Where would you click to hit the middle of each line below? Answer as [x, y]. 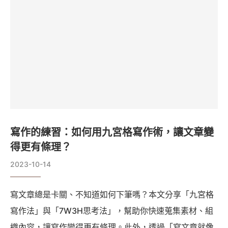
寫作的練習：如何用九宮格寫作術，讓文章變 [112, 133]
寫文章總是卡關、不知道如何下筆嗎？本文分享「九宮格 [112, 195]
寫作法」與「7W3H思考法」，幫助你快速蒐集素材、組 [112, 211]
